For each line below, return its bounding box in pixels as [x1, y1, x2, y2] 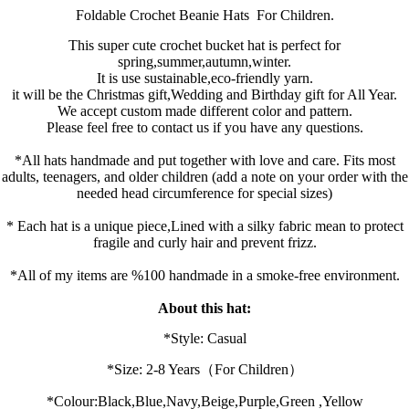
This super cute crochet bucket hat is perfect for [68, 37, 341, 53]
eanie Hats [188, 6, 249, 23]
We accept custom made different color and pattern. [57, 102, 352, 119]
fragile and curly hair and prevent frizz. [92, 234, 317, 250]
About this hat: [158, 299, 251, 316]
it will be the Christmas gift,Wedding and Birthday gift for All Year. [12, 86, 397, 102]
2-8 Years [145, 361, 200, 377]
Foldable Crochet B [75, 6, 189, 23]
